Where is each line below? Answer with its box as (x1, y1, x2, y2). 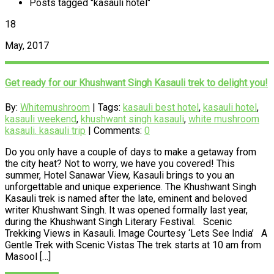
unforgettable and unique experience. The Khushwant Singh (5, 181, 256, 193)
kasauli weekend (5, 113, 76, 125)
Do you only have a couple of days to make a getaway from (5, 146, 256, 158)
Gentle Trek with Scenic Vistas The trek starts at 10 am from (5, 239, 261, 251)
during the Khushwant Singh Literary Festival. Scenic (5, 216, 232, 228)
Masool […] (5, 251, 51, 263)
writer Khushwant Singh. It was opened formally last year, (5, 204, 248, 217)
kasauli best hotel (123, 102, 199, 114)
